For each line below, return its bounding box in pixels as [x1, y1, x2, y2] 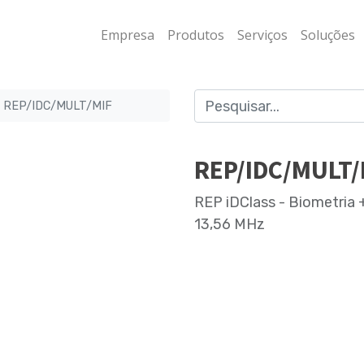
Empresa [101, 26, 154, 44]
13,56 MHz [194, 215, 265, 233]
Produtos [167, 26, 224, 44]
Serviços [237, 26, 288, 44]
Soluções [301, 26, 355, 44]
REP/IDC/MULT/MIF [3, 98, 113, 113]
